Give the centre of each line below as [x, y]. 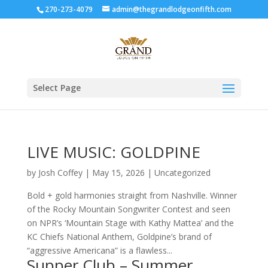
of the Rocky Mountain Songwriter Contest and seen [128, 209]
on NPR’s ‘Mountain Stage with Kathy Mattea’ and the [130, 223]
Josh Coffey [60, 173]
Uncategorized [182, 173]
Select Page [57, 88]
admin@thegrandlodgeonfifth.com [171, 9]
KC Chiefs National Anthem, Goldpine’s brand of [119, 237]
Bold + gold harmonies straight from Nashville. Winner [132, 195]
